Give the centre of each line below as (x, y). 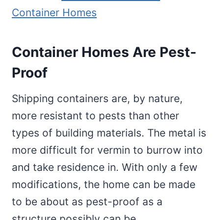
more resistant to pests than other (96, 115)
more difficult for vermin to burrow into (107, 150)
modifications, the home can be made (104, 184)
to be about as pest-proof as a (87, 201)
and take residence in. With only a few (105, 167)
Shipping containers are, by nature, (97, 98)
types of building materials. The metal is (109, 133)
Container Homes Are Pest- (104, 52)
